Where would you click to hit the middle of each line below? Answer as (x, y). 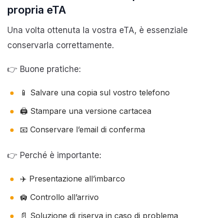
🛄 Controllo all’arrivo (59, 197)
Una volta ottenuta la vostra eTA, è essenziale (98, 30)
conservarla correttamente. (61, 45)
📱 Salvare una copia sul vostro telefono (95, 92)
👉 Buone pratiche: (44, 69)
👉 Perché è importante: (54, 155)
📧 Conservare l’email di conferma (82, 129)
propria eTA (37, 9)
